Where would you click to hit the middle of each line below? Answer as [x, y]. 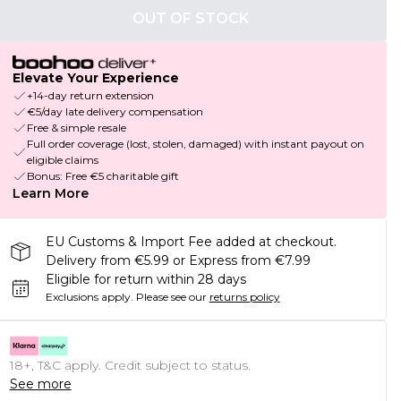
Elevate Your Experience [95, 78]
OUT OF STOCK [190, 18]
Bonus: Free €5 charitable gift [102, 176]
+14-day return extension [90, 96]
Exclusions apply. [89, 297]
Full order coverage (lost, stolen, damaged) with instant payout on [195, 144]
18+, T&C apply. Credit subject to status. [130, 366]
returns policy [244, 297]
